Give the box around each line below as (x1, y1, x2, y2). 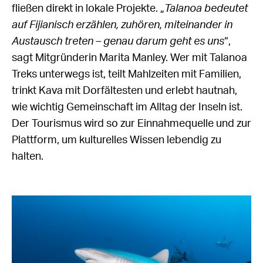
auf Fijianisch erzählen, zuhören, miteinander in (12, 19, 232, 31)
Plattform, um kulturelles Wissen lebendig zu (12, 134, 221, 146)
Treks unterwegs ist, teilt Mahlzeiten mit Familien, (12, 69, 241, 80)
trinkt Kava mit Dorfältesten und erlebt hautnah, (12, 85, 237, 96)
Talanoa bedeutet (164, 3, 248, 14)
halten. (12, 151, 43, 162)
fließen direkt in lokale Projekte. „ (12, 3, 164, 14)
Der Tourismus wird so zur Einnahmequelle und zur (12, 118, 251, 129)
